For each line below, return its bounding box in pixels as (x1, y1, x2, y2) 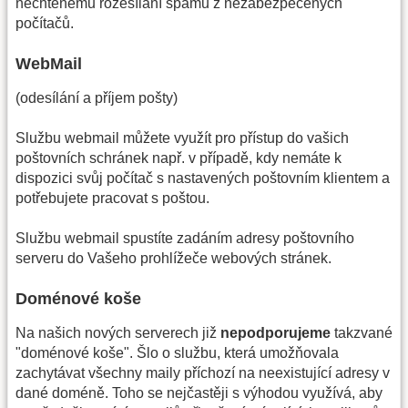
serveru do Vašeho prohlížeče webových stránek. (15, 250, 331, 267)
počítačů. (15, 15, 74, 32)
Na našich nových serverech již (15, 324, 220, 341)
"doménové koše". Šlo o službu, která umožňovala (15, 344, 339, 361)
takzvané (331, 324, 393, 341)
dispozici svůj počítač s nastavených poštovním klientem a (15, 169, 390, 186)
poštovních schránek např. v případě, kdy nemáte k (15, 149, 342, 166)
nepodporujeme (220, 324, 331, 341)
